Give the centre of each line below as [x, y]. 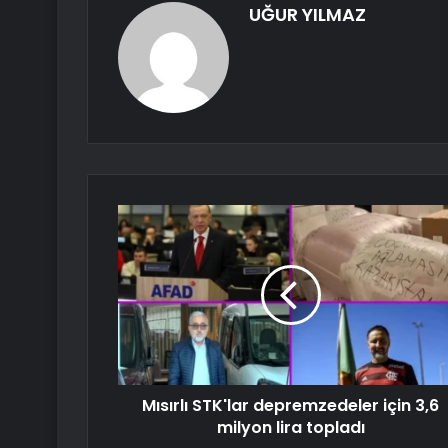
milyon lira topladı [290, 428]
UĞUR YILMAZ [307, 15]
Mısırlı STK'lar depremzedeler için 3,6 [290, 406]
